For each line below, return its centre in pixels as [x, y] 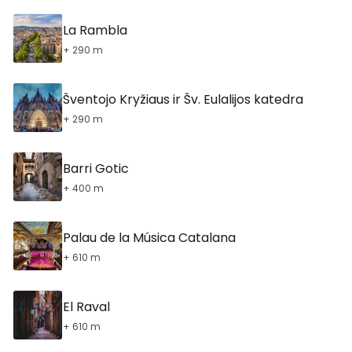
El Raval [86, 306]
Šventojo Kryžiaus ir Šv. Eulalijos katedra [183, 99]
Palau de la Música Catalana [149, 237]
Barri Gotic [96, 168]
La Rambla [95, 30]
